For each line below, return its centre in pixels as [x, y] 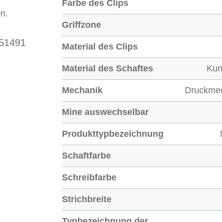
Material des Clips [100, 47]
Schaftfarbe [87, 156]
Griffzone [82, 25]
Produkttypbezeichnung [113, 134]
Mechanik [83, 90]
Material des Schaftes [108, 69]
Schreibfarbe [89, 178]
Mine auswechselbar [106, 112]
